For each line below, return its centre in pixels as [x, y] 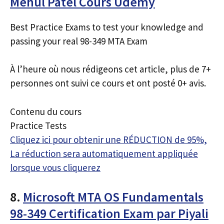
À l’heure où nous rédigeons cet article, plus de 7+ [110, 69]
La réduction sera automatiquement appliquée [104, 153]
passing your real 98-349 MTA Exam [79, 41]
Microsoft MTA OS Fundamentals [113, 197]
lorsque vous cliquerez [55, 167]
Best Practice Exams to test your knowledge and [107, 27]
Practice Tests [38, 125]
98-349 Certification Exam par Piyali [109, 213]
